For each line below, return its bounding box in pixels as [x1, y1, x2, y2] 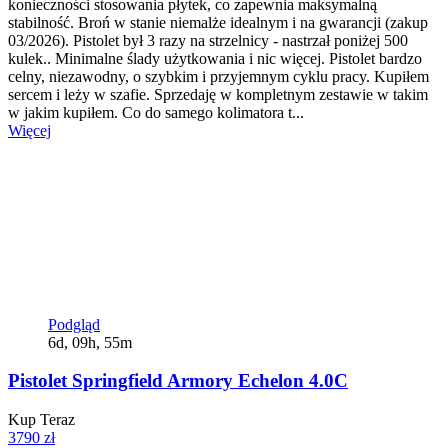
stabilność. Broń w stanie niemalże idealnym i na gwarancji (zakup [8, 13, 428, 31]
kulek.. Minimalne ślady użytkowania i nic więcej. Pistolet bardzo [8, 49, 422, 67]
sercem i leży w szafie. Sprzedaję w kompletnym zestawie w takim [8, 85, 428, 103]
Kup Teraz [8, 411, 75, 429]
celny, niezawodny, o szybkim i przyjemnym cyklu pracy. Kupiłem [8, 67, 429, 85]
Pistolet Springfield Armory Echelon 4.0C [8, 370, 348, 392]
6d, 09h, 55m [48, 333, 132, 351]
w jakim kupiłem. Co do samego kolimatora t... [8, 103, 304, 121]
